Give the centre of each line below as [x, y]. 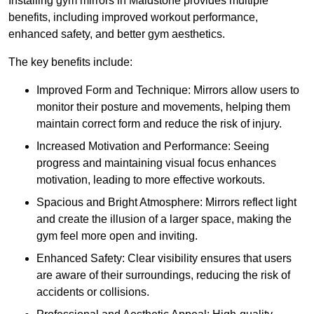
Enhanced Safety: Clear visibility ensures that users [164, 259]
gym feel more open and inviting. [117, 236]
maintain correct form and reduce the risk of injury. [159, 124]
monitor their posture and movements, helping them [163, 107]
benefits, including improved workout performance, [133, 18]
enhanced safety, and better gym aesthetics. [117, 34]
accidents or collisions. [93, 292]
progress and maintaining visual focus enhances [156, 163]
